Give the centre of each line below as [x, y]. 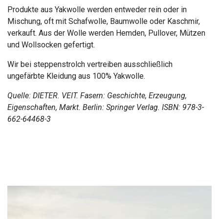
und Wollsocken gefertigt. [52, 44]
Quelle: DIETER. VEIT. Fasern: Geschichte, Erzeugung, [97, 95]
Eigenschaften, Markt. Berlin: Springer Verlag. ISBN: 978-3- [106, 107]
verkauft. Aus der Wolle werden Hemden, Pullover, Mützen [106, 33]
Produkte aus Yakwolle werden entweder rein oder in [97, 9]
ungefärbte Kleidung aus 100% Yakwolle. [76, 76]
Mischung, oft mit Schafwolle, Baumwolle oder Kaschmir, [104, 21]
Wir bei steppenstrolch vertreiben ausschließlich [90, 64]
